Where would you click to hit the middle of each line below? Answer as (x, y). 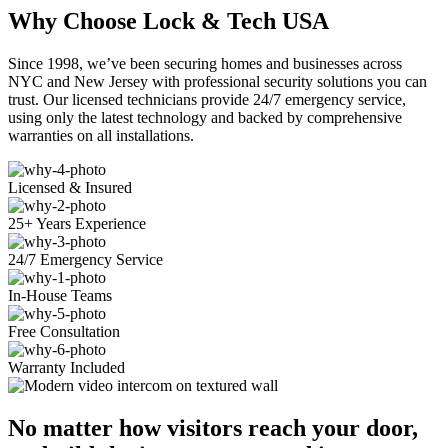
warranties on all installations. (101, 136)
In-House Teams (60, 296)
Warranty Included (66, 368)
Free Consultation (64, 332)
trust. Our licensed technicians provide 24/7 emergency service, (207, 100)
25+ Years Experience (77, 224)
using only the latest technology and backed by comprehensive (205, 118)
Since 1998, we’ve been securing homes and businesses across (205, 64)
